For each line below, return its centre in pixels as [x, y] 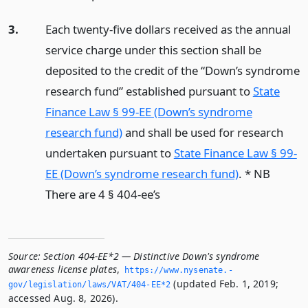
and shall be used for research [202, 132]
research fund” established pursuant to [149, 91]
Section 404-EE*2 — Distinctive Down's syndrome [152, 256]
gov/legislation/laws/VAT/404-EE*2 [90, 284]
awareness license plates [63, 269]
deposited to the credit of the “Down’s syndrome [172, 70]
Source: [25, 256]
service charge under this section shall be [153, 49]
